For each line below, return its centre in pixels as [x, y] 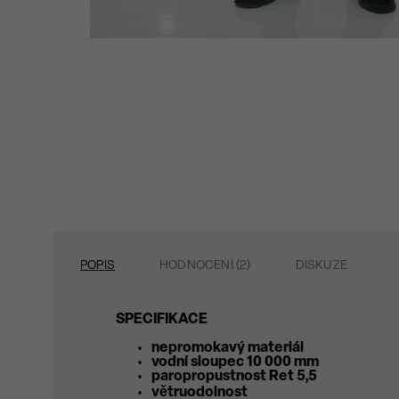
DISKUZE [322, 266]
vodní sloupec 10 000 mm [235, 363]
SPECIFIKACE [162, 320]
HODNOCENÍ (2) [205, 266]
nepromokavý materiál [228, 349]
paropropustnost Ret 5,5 [234, 377]
